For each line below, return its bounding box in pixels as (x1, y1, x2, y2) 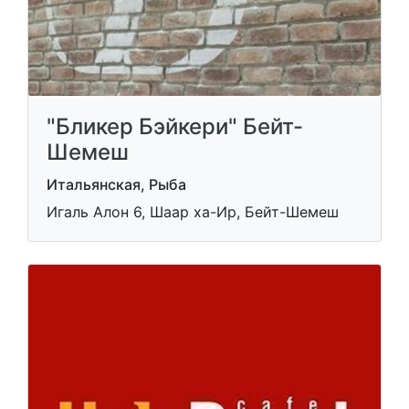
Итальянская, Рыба (47, 175, 186, 194)
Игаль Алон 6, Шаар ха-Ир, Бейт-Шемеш (47, 203, 339, 221)
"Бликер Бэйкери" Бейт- (47, 113, 303, 140)
